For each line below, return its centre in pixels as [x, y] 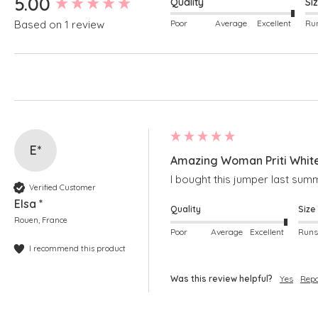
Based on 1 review [59, 25]
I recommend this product [77, 248]
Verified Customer [62, 187]
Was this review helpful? [221, 279]
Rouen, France [41, 220]
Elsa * [29, 204]
